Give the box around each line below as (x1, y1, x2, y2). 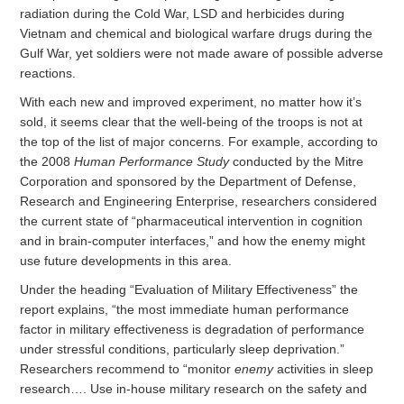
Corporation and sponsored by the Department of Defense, (20, 174, 357, 189)
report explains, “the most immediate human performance (20, 302, 350, 317)
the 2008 (20, 154, 75, 170)
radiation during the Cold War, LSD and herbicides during (20, 6, 345, 22)
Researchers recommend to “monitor (20, 362, 235, 377)
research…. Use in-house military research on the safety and (20, 381, 368, 397)
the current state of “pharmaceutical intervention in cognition (20, 214, 363, 229)
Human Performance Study (74, 154, 230, 170)
